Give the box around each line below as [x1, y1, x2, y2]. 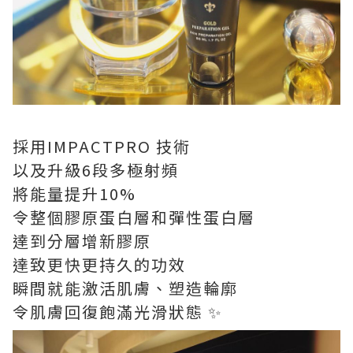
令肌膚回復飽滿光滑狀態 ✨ [13, 300, 222, 323]
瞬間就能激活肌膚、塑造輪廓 [13, 277, 238, 299]
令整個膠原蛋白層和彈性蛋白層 [13, 206, 255, 229]
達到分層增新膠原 [13, 229, 151, 252]
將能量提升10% [13, 182, 141, 205]
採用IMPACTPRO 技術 [13, 135, 191, 158]
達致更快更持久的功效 [13, 253, 186, 276]
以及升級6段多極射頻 [13, 158, 179, 181]
